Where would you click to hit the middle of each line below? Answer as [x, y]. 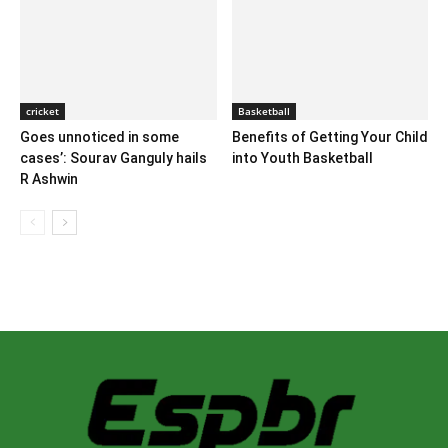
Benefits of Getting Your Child [329, 137]
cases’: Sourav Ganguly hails [113, 158]
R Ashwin [49, 179]
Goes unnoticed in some [99, 137]
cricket [42, 111]
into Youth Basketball [302, 158]
